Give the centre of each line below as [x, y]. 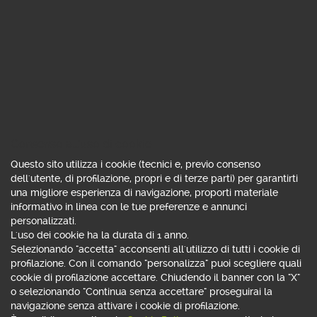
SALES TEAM [61, 218]
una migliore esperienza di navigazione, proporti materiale [144, 192]
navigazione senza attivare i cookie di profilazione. [125, 306]
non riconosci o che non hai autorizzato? [132, 87]
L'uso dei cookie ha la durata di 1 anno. [100, 235]
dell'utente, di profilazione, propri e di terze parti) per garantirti [154, 178]
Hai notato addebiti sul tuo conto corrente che [148, 72]
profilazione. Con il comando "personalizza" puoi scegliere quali [156, 263]
